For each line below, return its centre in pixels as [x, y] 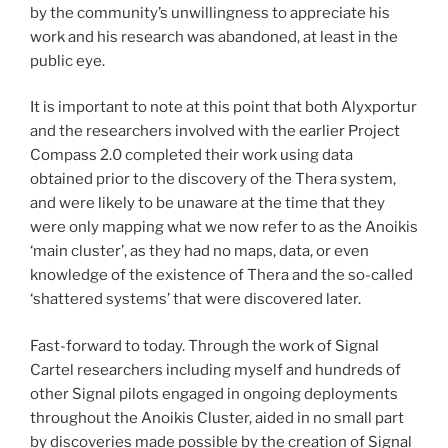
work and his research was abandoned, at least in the [214, 36]
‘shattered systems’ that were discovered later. [195, 299]
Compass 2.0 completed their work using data [191, 155]
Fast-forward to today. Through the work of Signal [204, 345]
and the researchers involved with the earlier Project [215, 131]
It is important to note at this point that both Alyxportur [223, 107]
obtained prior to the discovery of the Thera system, [213, 179]
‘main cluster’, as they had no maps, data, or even [199, 251]
